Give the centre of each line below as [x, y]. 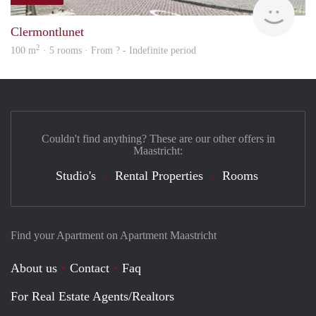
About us [34, 268]
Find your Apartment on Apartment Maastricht [114, 235]
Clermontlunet [47, 31]
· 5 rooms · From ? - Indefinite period [118, 50]
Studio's [75, 175]
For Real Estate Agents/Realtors [92, 296]
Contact [90, 268]
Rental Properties [159, 175]
